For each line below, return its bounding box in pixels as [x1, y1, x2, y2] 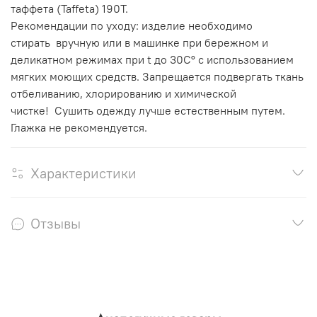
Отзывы [30, 214, 81, 233]
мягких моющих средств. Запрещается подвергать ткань [11, 69, 304, 84]
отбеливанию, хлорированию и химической [11, 86, 236, 101]
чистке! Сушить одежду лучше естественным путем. [11, 103, 285, 118]
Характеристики [30, 164, 137, 183]
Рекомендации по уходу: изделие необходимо [11, 18, 253, 33]
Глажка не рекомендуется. [11, 120, 147, 135]
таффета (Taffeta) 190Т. [11, 1, 128, 16]
